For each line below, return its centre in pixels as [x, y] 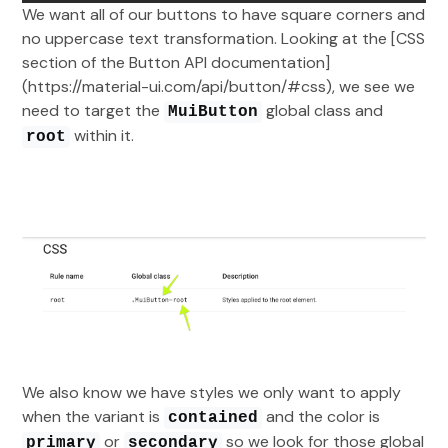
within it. [102, 136]
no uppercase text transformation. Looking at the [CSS [224, 39]
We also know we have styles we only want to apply [212, 393]
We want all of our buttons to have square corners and [224, 15]
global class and [323, 111]
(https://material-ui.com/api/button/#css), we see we [219, 87]
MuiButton [213, 112]
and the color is [321, 417]
